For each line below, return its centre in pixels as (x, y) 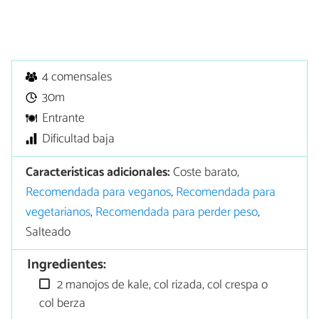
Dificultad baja (79, 140)
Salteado (48, 232)
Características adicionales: (98, 172)
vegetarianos (58, 212)
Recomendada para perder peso (177, 212)
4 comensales (77, 78)
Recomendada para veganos (99, 192)
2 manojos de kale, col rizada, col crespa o (161, 285)
